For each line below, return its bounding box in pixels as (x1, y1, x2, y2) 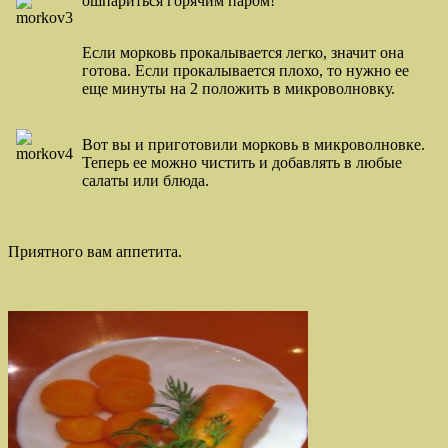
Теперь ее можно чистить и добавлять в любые (82, 153, 402, 171)
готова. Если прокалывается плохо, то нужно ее (82, 61, 409, 79)
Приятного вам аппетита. (8, 242, 182, 260)
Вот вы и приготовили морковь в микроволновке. (82, 135, 425, 153)
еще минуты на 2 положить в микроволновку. (82, 79, 395, 97)
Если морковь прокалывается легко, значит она (82, 43, 404, 61)
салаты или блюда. (82, 171, 209, 189)
